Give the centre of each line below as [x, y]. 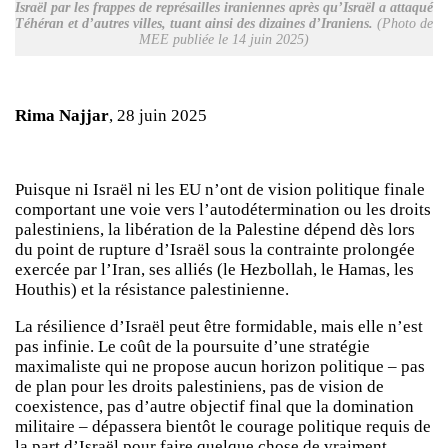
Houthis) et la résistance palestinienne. [152, 289]
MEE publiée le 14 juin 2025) [224, 39]
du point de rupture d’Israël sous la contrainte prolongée [215, 249]
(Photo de [403, 23]
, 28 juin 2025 [158, 116]
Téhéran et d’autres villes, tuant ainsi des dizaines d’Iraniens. [194, 23]
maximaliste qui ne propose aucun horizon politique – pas [220, 366]
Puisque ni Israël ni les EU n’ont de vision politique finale [220, 189]
